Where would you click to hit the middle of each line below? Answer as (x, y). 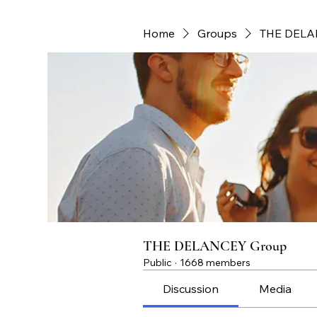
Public (157, 263)
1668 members (215, 263)
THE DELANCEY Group (215, 246)
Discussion (191, 289)
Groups (217, 33)
